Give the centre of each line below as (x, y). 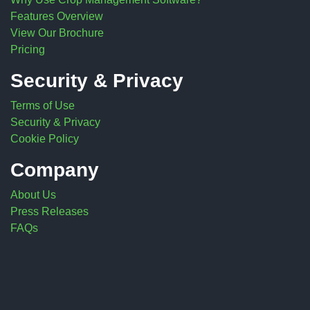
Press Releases (49, 211)
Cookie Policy (45, 138)
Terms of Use (43, 105)
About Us (33, 194)
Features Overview (57, 16)
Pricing (28, 49)
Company (55, 170)
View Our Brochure (57, 33)
